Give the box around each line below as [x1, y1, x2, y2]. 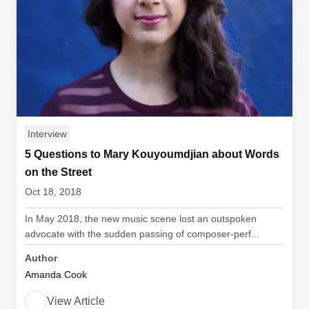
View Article [47, 295, 105, 307]
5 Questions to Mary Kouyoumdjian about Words [25, 148, 279, 160]
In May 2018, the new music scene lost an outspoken [25, 213, 257, 224]
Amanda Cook [25, 269, 87, 280]
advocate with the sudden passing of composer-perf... [25, 228, 259, 239]
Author [25, 252, 57, 263]
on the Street [25, 166, 92, 178]
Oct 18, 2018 [25, 186, 81, 197]
